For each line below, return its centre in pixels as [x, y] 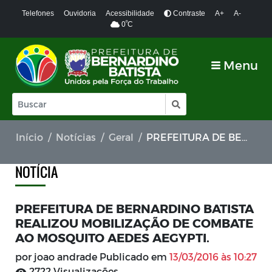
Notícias [76, 137]
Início [29, 137]
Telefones [38, 13]
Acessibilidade [130, 13]
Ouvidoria [80, 13]
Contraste [188, 13]
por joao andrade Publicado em [92, 257]
